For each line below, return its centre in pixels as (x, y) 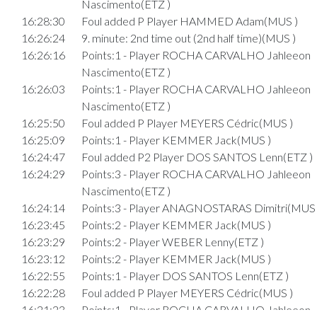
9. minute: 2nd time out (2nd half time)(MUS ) (188, 38)
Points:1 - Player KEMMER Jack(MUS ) (176, 140)
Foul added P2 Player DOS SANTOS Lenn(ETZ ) (197, 157)
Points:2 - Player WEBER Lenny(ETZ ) (172, 242)
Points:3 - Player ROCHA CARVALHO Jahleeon (196, 174)
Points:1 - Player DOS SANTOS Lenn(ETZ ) (185, 276)
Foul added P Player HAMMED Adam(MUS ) (189, 21)
